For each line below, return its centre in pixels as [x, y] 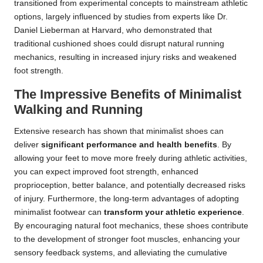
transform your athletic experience [173, 212]
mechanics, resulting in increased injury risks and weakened [125, 57]
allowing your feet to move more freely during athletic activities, [131, 158]
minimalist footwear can [59, 212]
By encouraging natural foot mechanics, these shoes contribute [131, 225]
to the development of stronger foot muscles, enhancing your [127, 239]
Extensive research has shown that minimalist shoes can [119, 131]
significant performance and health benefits [129, 144]
